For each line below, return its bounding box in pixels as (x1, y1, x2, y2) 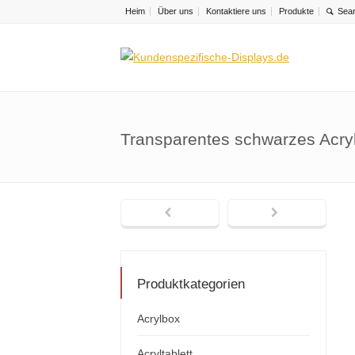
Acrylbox (137, 312, 180, 326)
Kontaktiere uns (206, 6, 266, 16)
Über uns (158, 6, 193, 16)
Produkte (279, 6, 314, 16)
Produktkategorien (137, 277, 245, 292)
